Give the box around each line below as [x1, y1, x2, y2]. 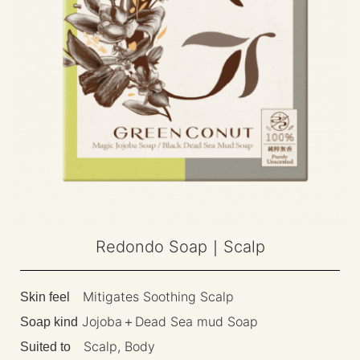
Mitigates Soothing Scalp [70, 288, 234, 305]
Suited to [20, 339, 71, 354]
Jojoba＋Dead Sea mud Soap [78, 313, 258, 329]
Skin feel [20, 289, 70, 304]
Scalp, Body [71, 337, 155, 354]
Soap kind [20, 314, 78, 329]
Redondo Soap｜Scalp [95, 236, 265, 256]
